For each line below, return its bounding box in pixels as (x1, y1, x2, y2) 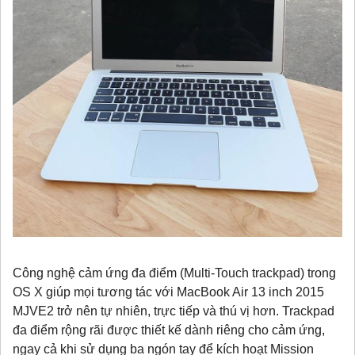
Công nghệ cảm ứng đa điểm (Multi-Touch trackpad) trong (13, 265, 336, 280)
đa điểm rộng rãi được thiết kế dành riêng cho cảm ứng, (13, 323, 325, 337)
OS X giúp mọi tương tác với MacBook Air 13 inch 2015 (13, 284, 324, 299)
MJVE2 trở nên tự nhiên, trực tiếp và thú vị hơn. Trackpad (13, 303, 334, 318)
